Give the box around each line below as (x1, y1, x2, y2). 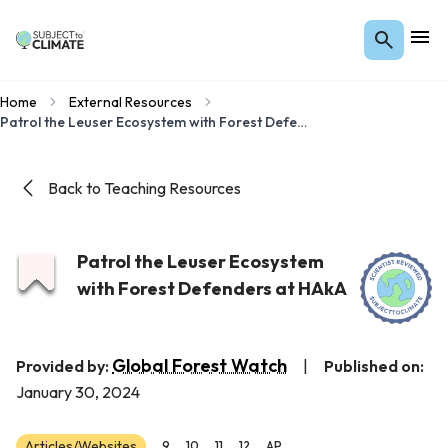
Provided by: (16, 356, 112, 376)
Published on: (324, 356, 424, 376)
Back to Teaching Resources (48, 178, 241, 198)
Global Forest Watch (112, 354, 287, 377)
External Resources (69, 93, 192, 111)
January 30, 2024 (16, 382, 140, 402)
